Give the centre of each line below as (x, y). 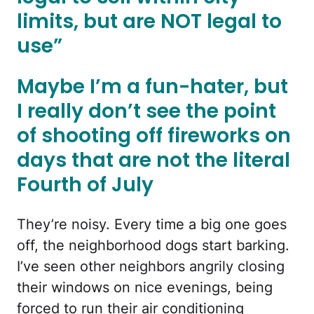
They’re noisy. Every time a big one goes (152, 224)
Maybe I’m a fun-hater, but (152, 87)
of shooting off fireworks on (154, 136)
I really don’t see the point (146, 111)
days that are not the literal (153, 161)
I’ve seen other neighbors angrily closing (151, 266)
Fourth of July (85, 185)
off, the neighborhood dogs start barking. (153, 245)
